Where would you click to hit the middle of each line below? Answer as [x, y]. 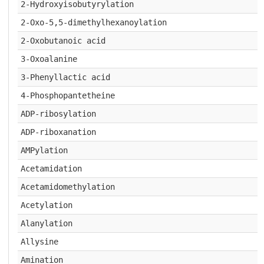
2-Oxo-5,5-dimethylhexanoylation [93, 22]
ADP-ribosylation [58, 114]
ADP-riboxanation [58, 132]
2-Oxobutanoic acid [63, 41]
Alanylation [46, 223]
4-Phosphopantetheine [67, 95]
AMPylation [44, 150]
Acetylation [46, 205]
